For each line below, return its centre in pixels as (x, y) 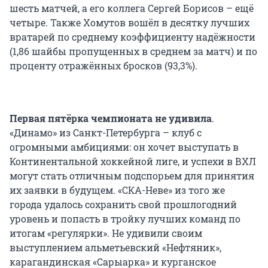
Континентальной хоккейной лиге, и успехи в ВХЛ (133, 161)
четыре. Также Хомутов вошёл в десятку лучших (130, 22)
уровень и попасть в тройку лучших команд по (125, 218)
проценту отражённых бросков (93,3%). (103, 65)
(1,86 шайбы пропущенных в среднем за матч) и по (133, 51)
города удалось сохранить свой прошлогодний (123, 204)
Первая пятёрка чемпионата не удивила (111, 118)
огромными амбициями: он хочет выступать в (124, 147)
